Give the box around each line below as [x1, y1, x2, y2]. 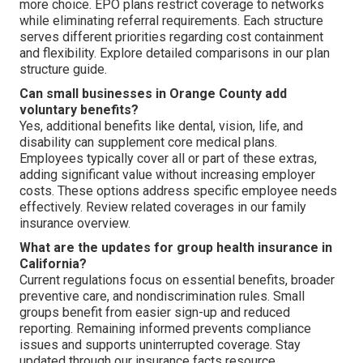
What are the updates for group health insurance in [19, 239, 332, 255]
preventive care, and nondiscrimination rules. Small [19, 288, 305, 304]
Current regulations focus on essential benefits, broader [19, 271, 335, 288]
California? [19, 255, 87, 271]
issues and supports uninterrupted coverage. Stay [19, 336, 301, 352]
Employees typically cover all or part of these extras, [19, 150, 317, 166]
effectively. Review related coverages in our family [19, 199, 306, 215]
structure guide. [19, 61, 107, 77]
